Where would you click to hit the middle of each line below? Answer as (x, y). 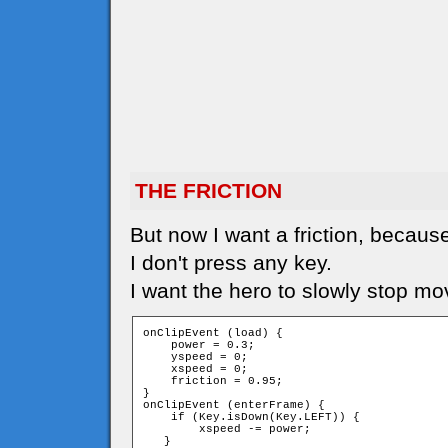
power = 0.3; (199, 345)
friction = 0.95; (213, 381)
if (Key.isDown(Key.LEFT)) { (251, 417)
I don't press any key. (231, 262)
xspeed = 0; (195, 369)
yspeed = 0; (195, 357)
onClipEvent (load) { (213, 333)
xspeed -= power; (227, 429)
